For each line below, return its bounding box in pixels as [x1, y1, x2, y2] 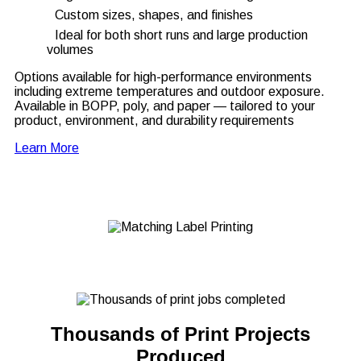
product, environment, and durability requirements [15, 114, 294, 128]
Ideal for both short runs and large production [55, 28, 308, 43]
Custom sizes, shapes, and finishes [55, 8, 253, 23]
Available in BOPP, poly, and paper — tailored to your [15, 99, 315, 114]
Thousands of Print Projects [51, 323, 310, 346]
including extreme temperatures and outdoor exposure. [15, 85, 325, 99]
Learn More [15, 141, 79, 156]
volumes [47, 43, 93, 57]
